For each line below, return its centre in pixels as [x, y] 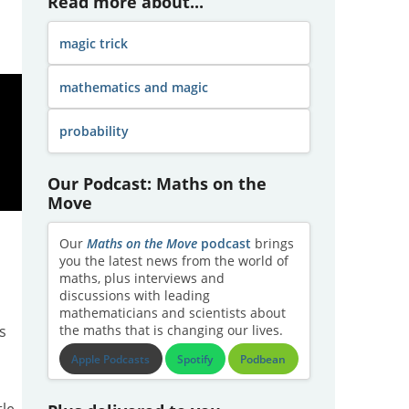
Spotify [195, 359]
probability [94, 131]
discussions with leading [134, 296]
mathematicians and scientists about [172, 313]
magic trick [93, 43]
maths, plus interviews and [142, 278]
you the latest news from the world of [173, 261]
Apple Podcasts [111, 359]
